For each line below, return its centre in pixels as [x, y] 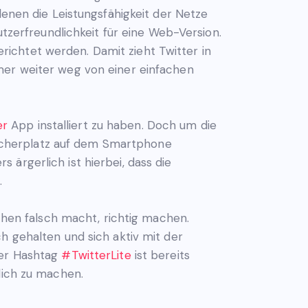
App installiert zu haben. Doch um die [112, 125]
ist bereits [160, 255]
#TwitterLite [96, 255]
